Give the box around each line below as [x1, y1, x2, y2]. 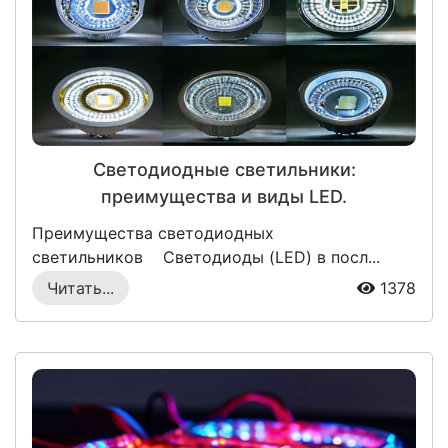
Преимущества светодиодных [32, 223, 274, 244]
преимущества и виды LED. [101, 186, 347, 208]
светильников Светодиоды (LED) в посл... [32, 247, 380, 268]
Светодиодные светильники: [92, 159, 356, 181]
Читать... [47, 278, 114, 299]
